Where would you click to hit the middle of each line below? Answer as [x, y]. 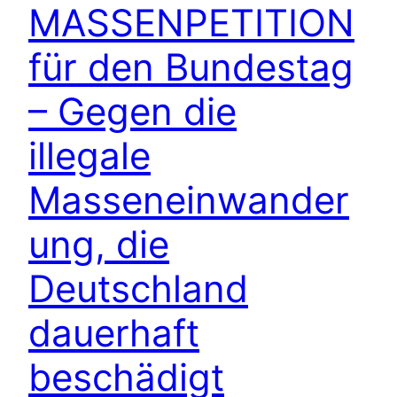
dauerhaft [114, 333]
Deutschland [138, 289]
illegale [90, 156]
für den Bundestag [191, 67]
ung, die [99, 245]
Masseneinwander [189, 200]
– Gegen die [132, 112]
